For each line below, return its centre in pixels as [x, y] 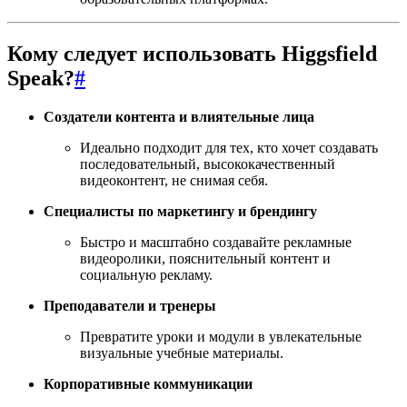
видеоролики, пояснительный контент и [205, 258]
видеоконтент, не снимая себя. [174, 180]
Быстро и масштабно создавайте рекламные [216, 242]
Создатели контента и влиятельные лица [179, 116]
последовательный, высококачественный [208, 164]
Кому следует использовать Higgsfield [192, 53]
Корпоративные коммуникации [148, 383]
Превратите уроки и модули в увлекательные [221, 336]
